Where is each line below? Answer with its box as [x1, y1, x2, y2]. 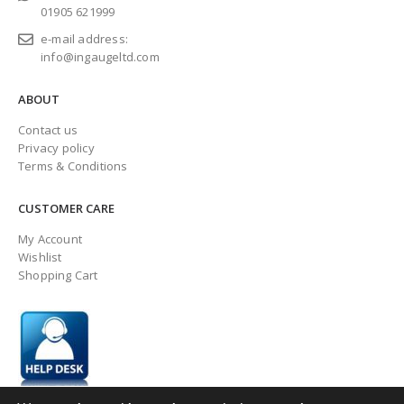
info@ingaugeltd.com [41, 49, 160, 66]
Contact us [18, 122, 78, 139]
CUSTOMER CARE [18, 200, 115, 217]
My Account [18, 230, 82, 247]
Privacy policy [18, 140, 95, 157]
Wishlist [18, 248, 62, 265]
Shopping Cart [18, 266, 98, 283]
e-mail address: [41, 31, 128, 48]
